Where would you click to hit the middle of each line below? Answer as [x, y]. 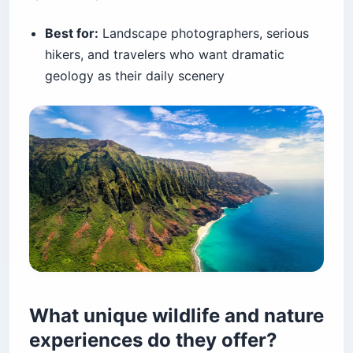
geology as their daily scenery [135, 76]
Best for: [72, 33]
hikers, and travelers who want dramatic [165, 55]
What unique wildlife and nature [176, 315]
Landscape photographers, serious [204, 33]
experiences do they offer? [153, 340]
